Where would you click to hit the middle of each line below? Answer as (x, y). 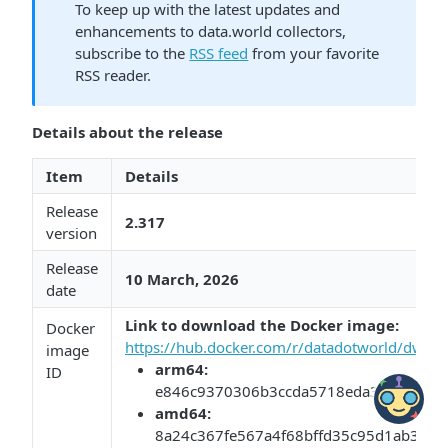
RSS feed (219, 53)
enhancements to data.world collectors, (211, 31)
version (71, 233)
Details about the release (127, 132)
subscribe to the (132, 53)
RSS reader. (113, 75)
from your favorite (314, 53)
